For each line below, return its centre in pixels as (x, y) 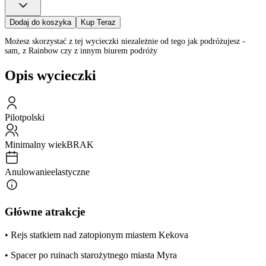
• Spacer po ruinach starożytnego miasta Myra (91, 255)
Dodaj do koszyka (40, 23)
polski (33, 118)
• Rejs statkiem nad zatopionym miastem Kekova (96, 235)
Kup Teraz (98, 23)
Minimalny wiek (36, 145)
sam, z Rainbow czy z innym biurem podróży (81, 51)
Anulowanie (28, 172)
